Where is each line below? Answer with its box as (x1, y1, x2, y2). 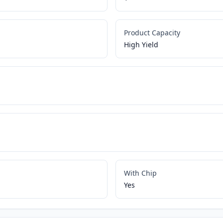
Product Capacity (123, 28, 180, 38)
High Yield (123, 40, 158, 50)
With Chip (123, 168, 157, 178)
